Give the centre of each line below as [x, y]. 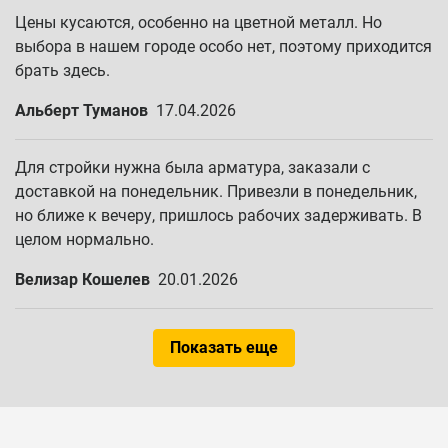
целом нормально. [84, 239]
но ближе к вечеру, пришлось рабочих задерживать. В [218, 215]
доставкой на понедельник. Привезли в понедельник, [216, 191]
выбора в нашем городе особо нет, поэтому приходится [223, 46]
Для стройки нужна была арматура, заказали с [192, 167]
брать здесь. [62, 70]
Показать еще [224, 347]
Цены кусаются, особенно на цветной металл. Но [198, 22]
